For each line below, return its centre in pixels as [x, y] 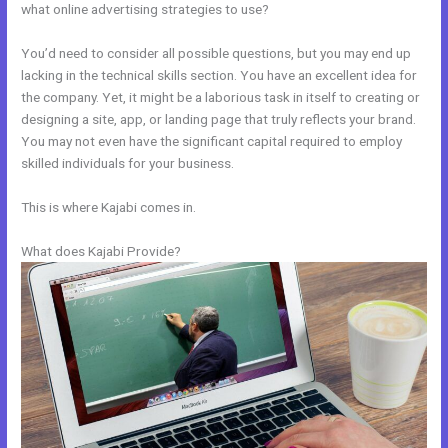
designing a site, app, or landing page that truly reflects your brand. [219, 118]
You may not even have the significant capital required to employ [212, 140]
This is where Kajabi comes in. [109, 206]
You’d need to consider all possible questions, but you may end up [216, 52]
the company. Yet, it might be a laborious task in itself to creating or [221, 96]
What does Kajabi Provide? [101, 250]
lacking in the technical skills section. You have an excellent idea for [219, 74]
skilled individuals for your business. [128, 162]
